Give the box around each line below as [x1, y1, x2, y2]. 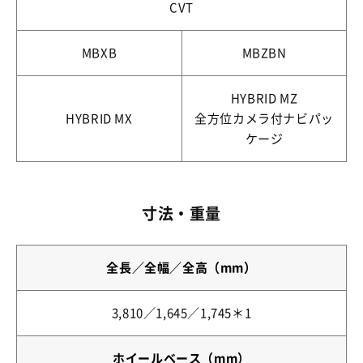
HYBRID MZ [230, 92, 298, 105]
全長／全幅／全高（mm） [106, 262, 257, 274]
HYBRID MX [66, 113, 133, 125]
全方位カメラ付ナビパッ [194, 113, 334, 125]
